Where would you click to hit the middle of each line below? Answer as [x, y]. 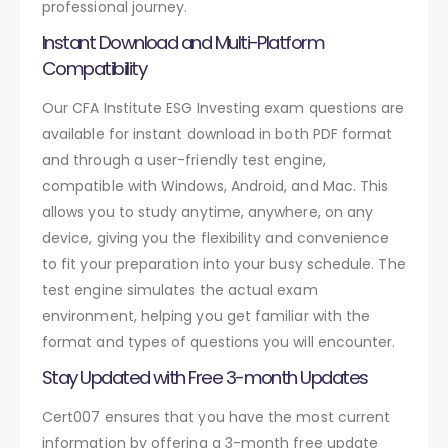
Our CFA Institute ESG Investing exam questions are [223, 107]
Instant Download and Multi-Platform [183, 42]
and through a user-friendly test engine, [184, 159]
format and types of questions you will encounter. [219, 341]
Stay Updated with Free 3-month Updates [205, 377]
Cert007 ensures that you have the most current [216, 416]
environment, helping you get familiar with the [206, 315]
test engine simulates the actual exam [180, 289]
